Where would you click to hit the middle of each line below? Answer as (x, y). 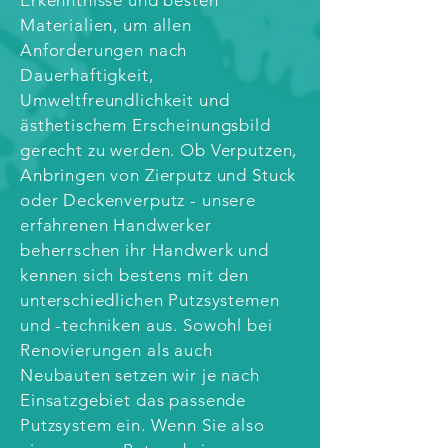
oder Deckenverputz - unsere (138, 199)
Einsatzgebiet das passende (133, 399)
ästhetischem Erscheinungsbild (145, 124)
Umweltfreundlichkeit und (125, 99)
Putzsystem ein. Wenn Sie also (142, 424)
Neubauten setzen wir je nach (140, 374)
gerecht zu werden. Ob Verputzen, (159, 149)
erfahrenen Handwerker (116, 224)
